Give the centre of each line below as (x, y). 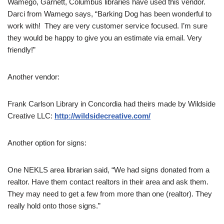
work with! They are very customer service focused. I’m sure (107, 26)
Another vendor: (33, 77)
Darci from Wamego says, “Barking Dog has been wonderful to (109, 14)
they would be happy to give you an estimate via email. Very (105, 38)
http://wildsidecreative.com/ (102, 116)
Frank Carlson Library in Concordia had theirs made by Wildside (111, 104)
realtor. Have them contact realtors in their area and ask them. (108, 182)
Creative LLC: (31, 116)
